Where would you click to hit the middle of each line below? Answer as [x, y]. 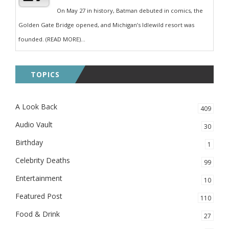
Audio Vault [34, 124]
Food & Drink [38, 214]
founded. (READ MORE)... [52, 39]
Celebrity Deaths [43, 160]
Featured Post [39, 196]
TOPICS [45, 74]
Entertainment [39, 178]
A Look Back [36, 107]
